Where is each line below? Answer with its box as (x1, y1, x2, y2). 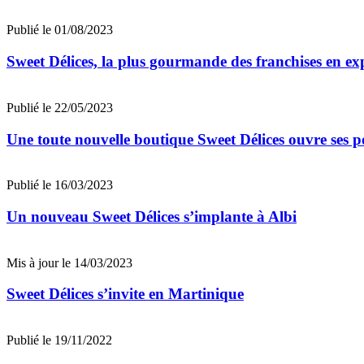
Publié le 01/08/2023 (6, 23, 113, 37)
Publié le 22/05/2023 (6, 100, 113, 115)
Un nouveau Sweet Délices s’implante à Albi (6, 207, 297, 225)
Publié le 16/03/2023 (6, 178, 113, 193)
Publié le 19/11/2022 (6, 333, 112, 348)
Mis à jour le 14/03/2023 (6, 255, 132, 270)
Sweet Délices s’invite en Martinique (6, 285, 244, 303)
